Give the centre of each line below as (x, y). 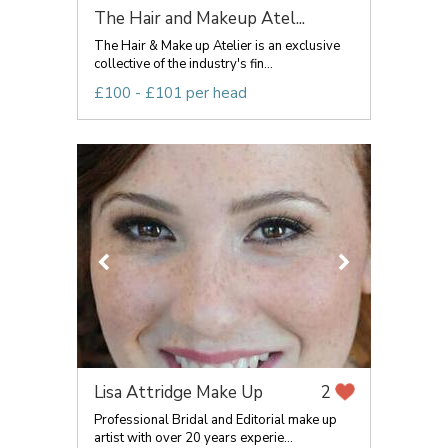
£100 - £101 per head (170, 93)
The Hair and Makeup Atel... (199, 18)
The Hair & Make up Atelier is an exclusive (217, 46)
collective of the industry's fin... (183, 64)
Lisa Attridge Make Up (178, 392)
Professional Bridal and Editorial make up (215, 420)
